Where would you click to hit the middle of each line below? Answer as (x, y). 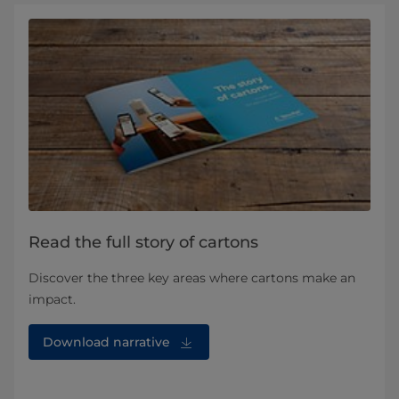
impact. (52, 300)
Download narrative (106, 342)
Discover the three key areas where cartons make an (192, 278)
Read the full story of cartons (143, 243)
